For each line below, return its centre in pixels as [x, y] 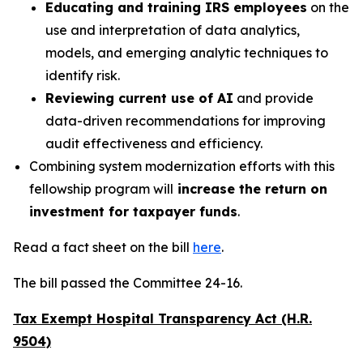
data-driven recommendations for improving [186, 121]
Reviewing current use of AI [139, 98]
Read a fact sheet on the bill [103, 247]
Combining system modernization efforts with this [182, 166]
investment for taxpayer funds [133, 211]
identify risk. [83, 75]
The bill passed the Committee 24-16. [129, 283]
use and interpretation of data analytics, [173, 30]
